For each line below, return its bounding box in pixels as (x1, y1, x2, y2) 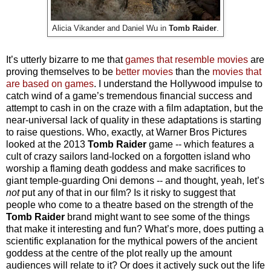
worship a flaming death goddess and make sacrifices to (6, 163, 246, 174)
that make (6, 223, 48, 234)
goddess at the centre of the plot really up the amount (6, 247, 232, 258)
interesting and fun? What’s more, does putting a (57, 223, 264, 234)
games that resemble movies (123, 54, 248, 65)
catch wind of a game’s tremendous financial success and (6, 90, 252, 101)
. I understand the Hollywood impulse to (94, 78, 263, 89)
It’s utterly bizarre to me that (6, 54, 123, 65)
